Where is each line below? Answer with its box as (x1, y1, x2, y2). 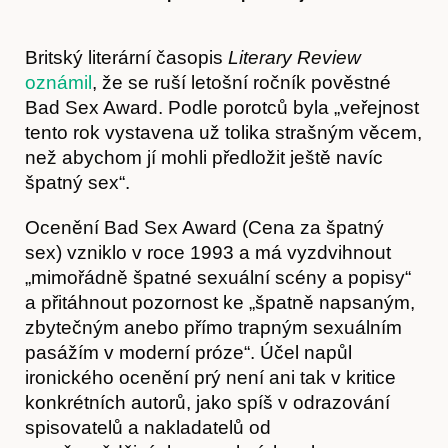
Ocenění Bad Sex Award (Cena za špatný (25, 216, 384, 238)
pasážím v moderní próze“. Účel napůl (25, 341, 352, 363)
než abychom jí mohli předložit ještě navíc (25, 146, 383, 168)
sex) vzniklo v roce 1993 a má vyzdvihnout (25, 241, 391, 263)
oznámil (25, 71, 92, 93)
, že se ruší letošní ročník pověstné (92, 71, 391, 93)
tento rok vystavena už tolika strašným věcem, (25, 121, 422, 143)
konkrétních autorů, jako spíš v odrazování (25, 391, 390, 413)
